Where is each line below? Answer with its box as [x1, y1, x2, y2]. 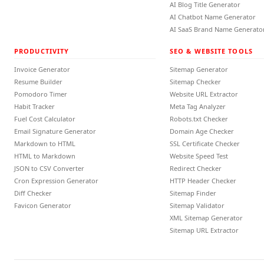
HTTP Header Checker [170, 176, 236, 185]
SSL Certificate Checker [170, 139, 240, 148]
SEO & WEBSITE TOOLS [170, 47, 253, 55]
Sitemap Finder [170, 189, 216, 197]
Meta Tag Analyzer [170, 102, 226, 111]
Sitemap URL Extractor [170, 226, 239, 235]
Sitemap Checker [170, 77, 221, 86]
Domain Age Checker [170, 127, 234, 136]
